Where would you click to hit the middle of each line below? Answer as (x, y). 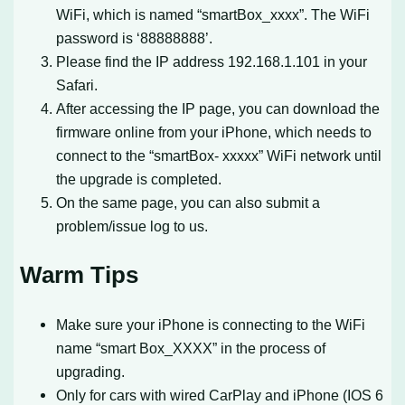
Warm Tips (80, 275)
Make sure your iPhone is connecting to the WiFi (211, 325)
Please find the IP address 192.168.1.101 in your (212, 62)
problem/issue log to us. (132, 226)
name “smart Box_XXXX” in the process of (191, 348)
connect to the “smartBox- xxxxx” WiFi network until (219, 156)
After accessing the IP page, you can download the (218, 109)
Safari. (77, 85)
